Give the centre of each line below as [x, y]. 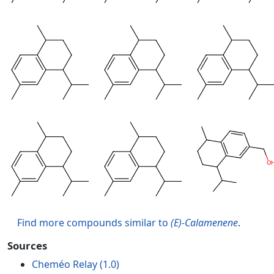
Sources [27, 246]
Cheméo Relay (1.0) [76, 264]
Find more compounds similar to [94, 223]
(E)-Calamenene [204, 223]
